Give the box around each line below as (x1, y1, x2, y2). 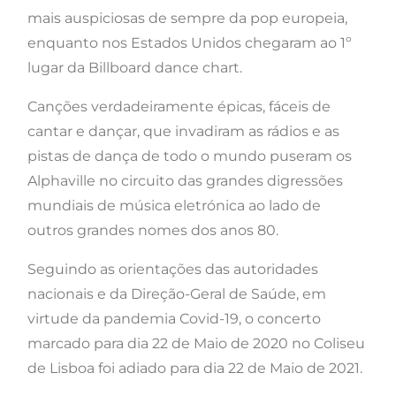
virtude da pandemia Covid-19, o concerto (27, 310, 321, 328)
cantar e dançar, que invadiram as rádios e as (27, 123, 339, 141)
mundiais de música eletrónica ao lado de (27, 197, 321, 215)
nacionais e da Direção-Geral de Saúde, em (27, 286, 326, 303)
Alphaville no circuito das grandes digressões (27, 172, 343, 190)
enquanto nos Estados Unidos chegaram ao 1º (27, 34, 352, 52)
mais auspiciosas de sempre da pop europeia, (27, 10, 347, 27)
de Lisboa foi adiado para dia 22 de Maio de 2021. (27, 360, 362, 377)
